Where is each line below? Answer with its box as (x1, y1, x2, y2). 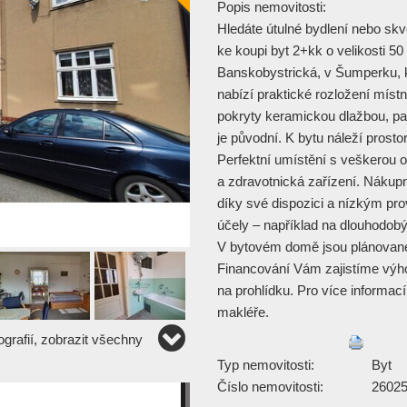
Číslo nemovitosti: (217, 378, 323, 394)
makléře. (217, 303, 269, 320)
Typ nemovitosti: (217, 356, 314, 372)
